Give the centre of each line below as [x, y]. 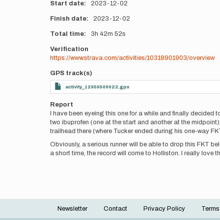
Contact [115, 209]
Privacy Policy [164, 209]
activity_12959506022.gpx [97, 87]
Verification [69, 49]
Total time [67, 34]
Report [62, 105]
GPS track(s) [71, 73]
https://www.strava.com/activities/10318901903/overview [132, 58]
